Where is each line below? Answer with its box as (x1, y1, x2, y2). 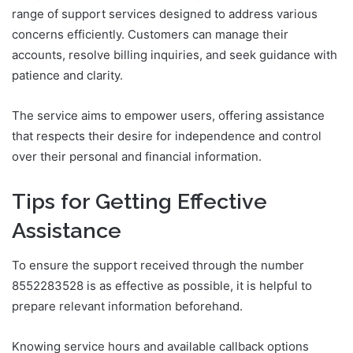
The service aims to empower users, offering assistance (12, 107, 325, 123)
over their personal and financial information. (12, 148, 262, 164)
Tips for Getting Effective (12, 188, 267, 214)
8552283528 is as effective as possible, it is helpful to (12, 278, 312, 294)
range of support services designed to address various (12, 6, 318, 21)
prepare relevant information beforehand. (12, 299, 243, 314)
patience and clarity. (12, 67, 123, 83)
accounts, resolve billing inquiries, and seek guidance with (12, 46, 337, 62)
